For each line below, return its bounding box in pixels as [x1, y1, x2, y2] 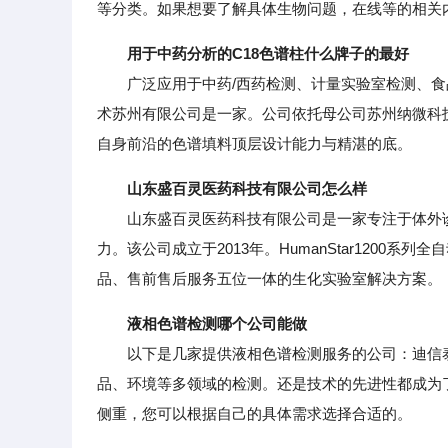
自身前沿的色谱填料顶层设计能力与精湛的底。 [97, 135, 412, 152]
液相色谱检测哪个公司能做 [127, 315, 307, 332]
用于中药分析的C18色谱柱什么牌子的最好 [127, 45, 409, 62]
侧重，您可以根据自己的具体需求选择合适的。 [97, 405, 412, 422]
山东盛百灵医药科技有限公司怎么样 [127, 180, 367, 197]
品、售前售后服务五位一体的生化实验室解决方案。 [97, 270, 442, 287]
